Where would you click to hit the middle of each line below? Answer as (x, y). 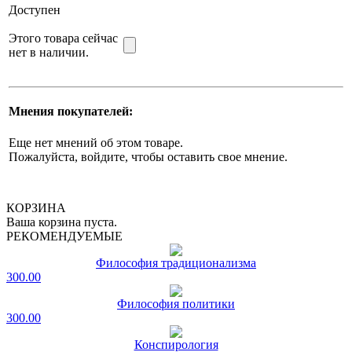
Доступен (35, 10)
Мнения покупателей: (71, 112)
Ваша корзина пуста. (62, 222)
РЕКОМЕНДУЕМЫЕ (64, 236)
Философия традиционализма (176, 263)
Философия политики (176, 304)
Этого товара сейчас (63, 38)
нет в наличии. (49, 52)
